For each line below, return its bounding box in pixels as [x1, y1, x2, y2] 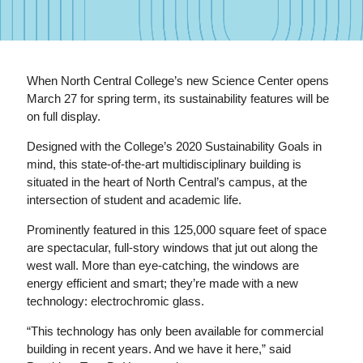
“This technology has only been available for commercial [27, 324, 324, 339]
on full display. [27, 109, 101, 123]
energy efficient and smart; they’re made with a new [27, 275, 299, 290]
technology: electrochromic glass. [27, 293, 205, 308]
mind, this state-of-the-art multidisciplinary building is [27, 156, 302, 171]
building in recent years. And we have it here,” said [27, 342, 292, 357]
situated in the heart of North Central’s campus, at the [27, 174, 308, 189]
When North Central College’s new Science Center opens [27, 73, 330, 88]
